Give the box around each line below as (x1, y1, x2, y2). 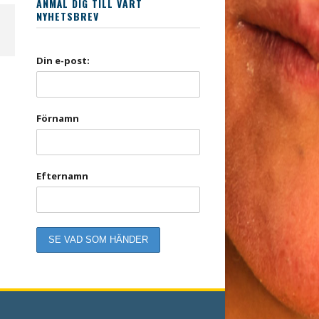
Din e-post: (36, 54, 90, 68)
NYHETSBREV (36, 9, 99, 24)
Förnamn (36, 112, 79, 125)
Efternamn (36, 169, 88, 183)
